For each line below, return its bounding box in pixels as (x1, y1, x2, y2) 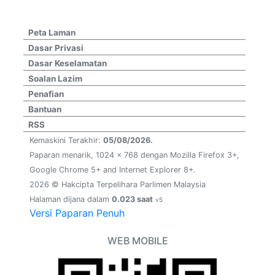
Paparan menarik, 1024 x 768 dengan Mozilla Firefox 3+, (29, 150, 239, 160)
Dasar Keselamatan (28, 58, 107, 68)
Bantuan (28, 104, 61, 114)
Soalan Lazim (28, 73, 82, 83)
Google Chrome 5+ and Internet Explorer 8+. (29, 165, 196, 174)
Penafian (28, 88, 64, 99)
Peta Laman (28, 27, 76, 37)
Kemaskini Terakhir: (29, 135, 103, 145)
